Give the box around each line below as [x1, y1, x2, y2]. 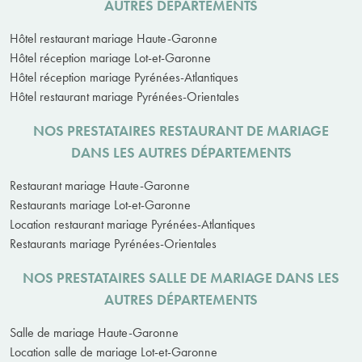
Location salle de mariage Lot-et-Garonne [10, 343, 217, 360]
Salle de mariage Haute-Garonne [10, 323, 179, 341]
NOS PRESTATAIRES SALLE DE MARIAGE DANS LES [23, 267, 339, 287]
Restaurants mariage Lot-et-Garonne [10, 196, 191, 213]
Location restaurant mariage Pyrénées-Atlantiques [10, 215, 255, 233]
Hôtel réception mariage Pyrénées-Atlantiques [10, 68, 238, 86]
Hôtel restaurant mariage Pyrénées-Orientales [10, 87, 239, 105]
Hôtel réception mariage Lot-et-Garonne [10, 48, 211, 66]
